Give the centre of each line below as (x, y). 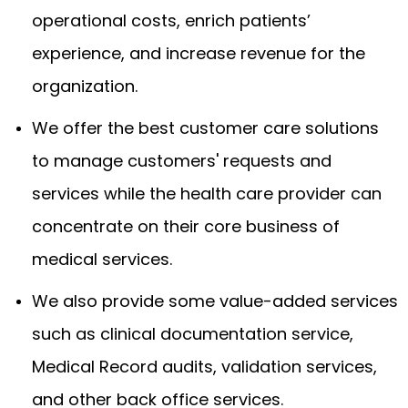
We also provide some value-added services (215, 301)
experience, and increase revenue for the (199, 53)
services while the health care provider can (207, 193)
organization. (85, 86)
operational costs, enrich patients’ (171, 20)
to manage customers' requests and (182, 160)
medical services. (102, 259)
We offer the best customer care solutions (205, 127)
